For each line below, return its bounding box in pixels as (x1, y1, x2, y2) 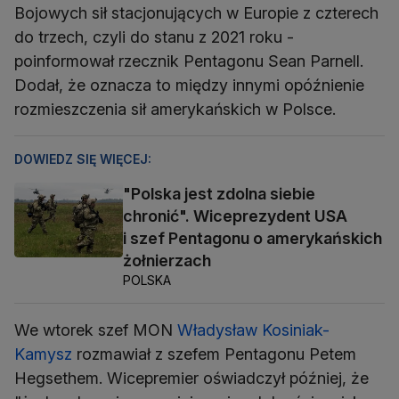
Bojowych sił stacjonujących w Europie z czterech (14, 3, 379, 22)
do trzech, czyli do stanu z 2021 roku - (14, 27, 294, 46)
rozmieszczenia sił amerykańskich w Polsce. (14, 99, 336, 118)
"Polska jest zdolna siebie (123, 183, 315, 203)
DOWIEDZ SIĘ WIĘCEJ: (14, 151, 151, 167)
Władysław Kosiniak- (177, 320, 330, 339)
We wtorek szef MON (14, 320, 177, 339)
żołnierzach (123, 250, 211, 270)
